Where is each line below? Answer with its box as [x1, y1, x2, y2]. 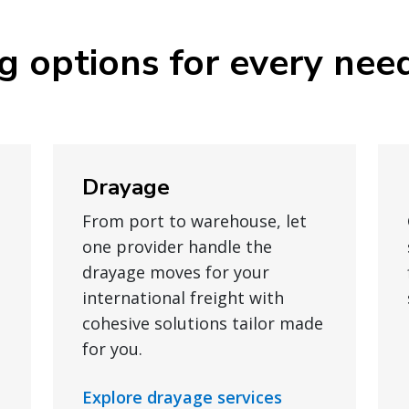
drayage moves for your [82, 261, 269, 283]
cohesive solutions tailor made [82, 312, 323, 334]
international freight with [82, 287, 284, 309]
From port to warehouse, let [82, 210, 307, 232]
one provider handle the [82, 236, 272, 257]
